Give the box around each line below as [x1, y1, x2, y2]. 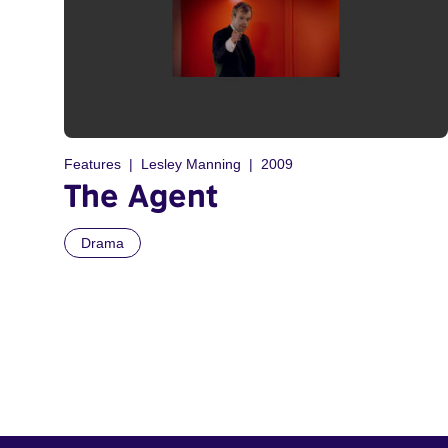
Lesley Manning [141, 156, 241, 173]
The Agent [64, 176, 218, 215]
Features [64, 156, 121, 173]
